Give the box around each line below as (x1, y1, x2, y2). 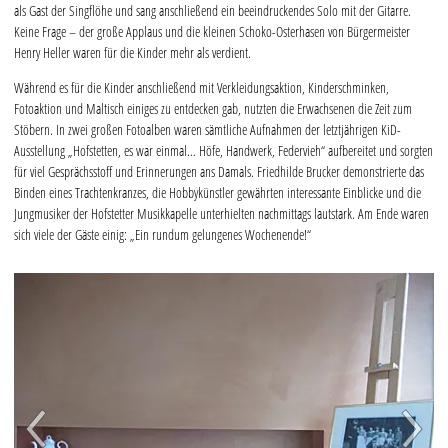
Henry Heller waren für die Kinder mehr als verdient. (14, 43, 251, 63)
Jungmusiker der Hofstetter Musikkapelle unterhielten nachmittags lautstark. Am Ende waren (14, 204, 429, 224)
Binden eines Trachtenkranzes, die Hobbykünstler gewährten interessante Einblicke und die (14, 183, 421, 203)
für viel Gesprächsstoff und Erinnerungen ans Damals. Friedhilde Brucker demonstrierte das (14, 162, 424, 182)
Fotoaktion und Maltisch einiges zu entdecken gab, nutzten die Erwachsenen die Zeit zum (14, 99, 412, 119)
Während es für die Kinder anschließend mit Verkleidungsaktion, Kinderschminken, (14, 78, 389, 98)
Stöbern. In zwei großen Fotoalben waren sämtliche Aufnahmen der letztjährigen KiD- (14, 120, 401, 140)
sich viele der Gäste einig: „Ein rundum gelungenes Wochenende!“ (14, 225, 311, 245)
